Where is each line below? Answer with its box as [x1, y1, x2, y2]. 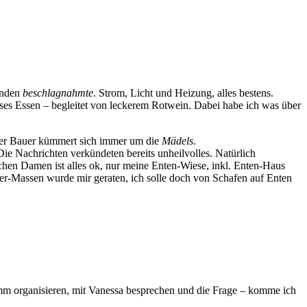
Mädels [162, 135, 193, 147]
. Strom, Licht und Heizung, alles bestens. [93, 87, 273, 99]
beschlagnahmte [23, 87, 93, 99]
